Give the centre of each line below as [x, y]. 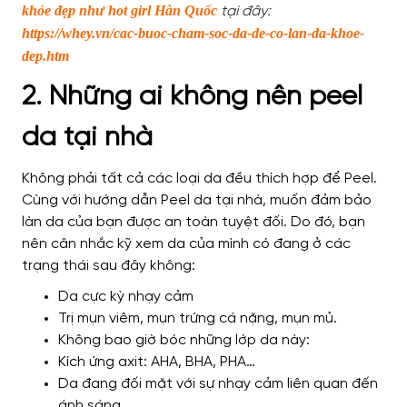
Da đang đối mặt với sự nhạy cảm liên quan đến [218, 384]
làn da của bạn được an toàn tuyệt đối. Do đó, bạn [194, 223]
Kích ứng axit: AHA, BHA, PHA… [157, 362]
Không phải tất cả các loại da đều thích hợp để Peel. [199, 179]
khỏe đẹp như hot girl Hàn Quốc [119, 11]
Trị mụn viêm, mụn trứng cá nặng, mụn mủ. [198, 319]
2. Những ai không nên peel [192, 98]
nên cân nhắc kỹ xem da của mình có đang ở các [186, 244]
